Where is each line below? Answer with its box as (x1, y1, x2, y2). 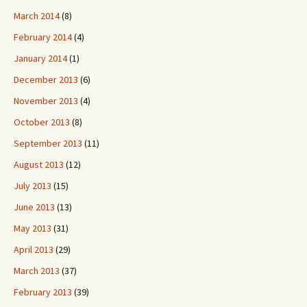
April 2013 (14, 243, 53, 256)
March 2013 (14, 265, 60, 277)
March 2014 (14, 10, 60, 22)
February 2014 (14, 31, 72, 43)
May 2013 (14, 222, 51, 234)
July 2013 (14, 180, 51, 192)
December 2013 (14, 73, 78, 86)
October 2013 (14, 116, 70, 128)
